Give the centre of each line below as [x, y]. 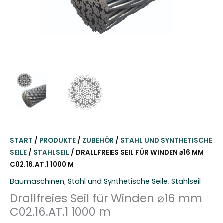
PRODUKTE [57, 141]
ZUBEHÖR [98, 141]
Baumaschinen [37, 181]
